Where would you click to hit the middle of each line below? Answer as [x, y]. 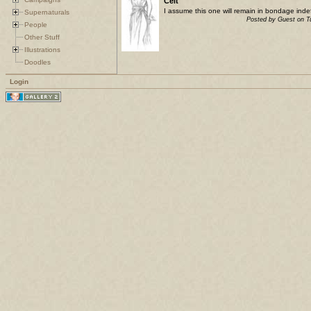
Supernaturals [47, 12]
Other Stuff [42, 37]
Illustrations [42, 49]
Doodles [37, 62]
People [36, 24]
